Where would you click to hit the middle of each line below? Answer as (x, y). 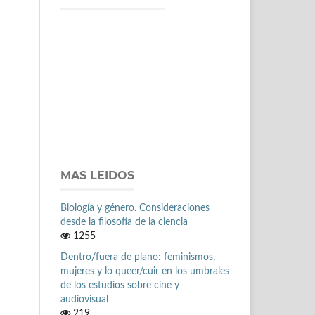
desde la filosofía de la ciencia (124, 222)
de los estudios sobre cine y (120, 285)
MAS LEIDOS (97, 175)
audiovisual (84, 299)
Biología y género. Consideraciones (135, 208)
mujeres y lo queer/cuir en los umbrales (145, 271)
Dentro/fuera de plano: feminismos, (138, 257)
